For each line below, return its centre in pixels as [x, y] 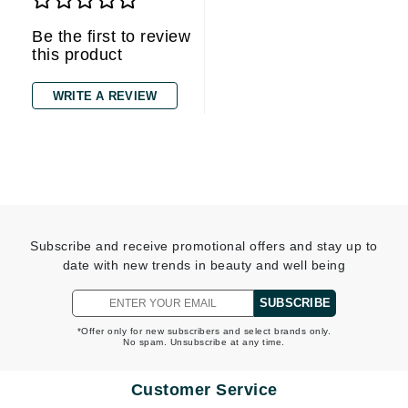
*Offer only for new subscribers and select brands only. [204, 331]
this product [77, 55]
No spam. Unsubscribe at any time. [204, 342]
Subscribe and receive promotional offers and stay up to [204, 246]
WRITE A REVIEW [105, 96]
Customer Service [204, 390]
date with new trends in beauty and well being [204, 265]
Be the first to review [111, 36]
